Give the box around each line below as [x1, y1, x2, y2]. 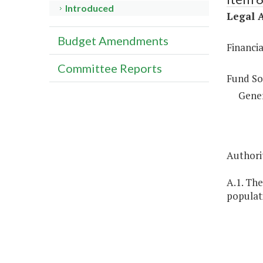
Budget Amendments [58, 33, 168, 48]
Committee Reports [58, 61, 162, 76]
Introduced [65, 2, 114, 14]
